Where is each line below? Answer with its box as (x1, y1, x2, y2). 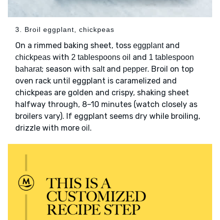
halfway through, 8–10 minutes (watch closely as (15, 100, 197, 110)
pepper (123, 65, 147, 74)
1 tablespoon (149, 53, 194, 62)
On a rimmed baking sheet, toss (15, 41, 133, 51)
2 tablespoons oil (71, 53, 131, 62)
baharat (15, 65, 42, 74)
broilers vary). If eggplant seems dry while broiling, (15, 111, 200, 121)
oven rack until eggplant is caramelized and (15, 76, 177, 86)
